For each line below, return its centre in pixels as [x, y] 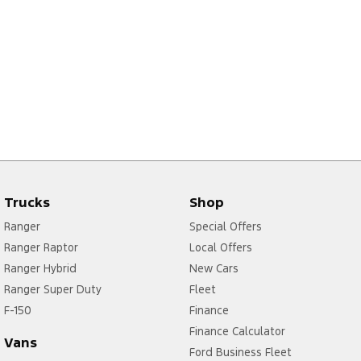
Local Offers [220, 248]
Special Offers [225, 227]
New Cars [214, 269]
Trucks [27, 203]
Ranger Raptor [41, 248]
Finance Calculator [237, 332]
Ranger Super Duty [53, 290]
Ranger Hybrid [40, 269]
